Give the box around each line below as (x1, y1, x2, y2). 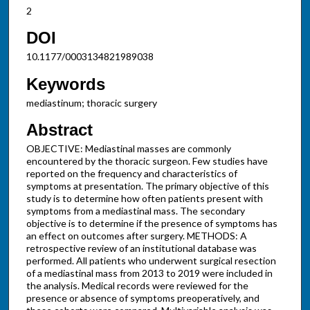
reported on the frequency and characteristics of (26, 167, 237, 180)
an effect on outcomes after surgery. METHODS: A (26, 230, 247, 242)
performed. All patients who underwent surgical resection (26, 255, 276, 267)
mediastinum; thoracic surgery (26, 96, 157, 109)
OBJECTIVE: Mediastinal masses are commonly (26, 143, 231, 155)
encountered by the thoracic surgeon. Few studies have (26, 155, 268, 167)
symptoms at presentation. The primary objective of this (26, 180, 269, 192)
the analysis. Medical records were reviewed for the (26, 280, 248, 292)
